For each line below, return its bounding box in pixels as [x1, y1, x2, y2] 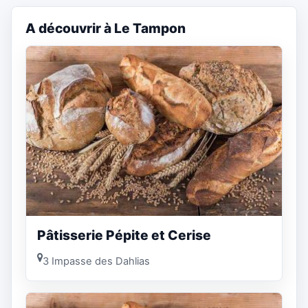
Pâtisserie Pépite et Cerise [37, 227, 211, 244]
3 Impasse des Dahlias [43, 254, 150, 267]
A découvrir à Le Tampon [25, 19, 186, 36]
